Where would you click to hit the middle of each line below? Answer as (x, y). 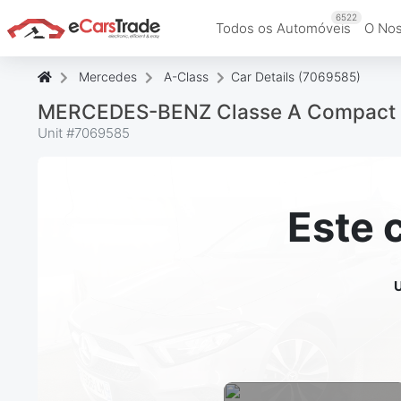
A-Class (186, 76)
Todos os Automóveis (283, 28)
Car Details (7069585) (296, 76)
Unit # (56, 132)
